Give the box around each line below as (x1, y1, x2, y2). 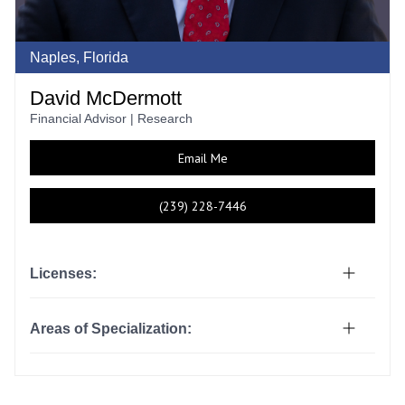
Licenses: (30, 266, 97, 281)
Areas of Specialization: (30, 321, 192, 336)
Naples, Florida (30, 50, 128, 65)
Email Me (177, 149, 228, 166)
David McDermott (30, 87, 182, 109)
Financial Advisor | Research (30, 111, 193, 126)
